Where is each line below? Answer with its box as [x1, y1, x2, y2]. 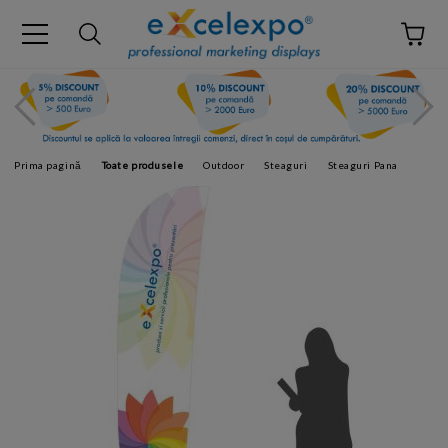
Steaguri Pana [327, 159, 398, 171]
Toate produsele [101, 159, 184, 171]
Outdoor [203, 159, 245, 171]
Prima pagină [14, 159, 82, 171]
